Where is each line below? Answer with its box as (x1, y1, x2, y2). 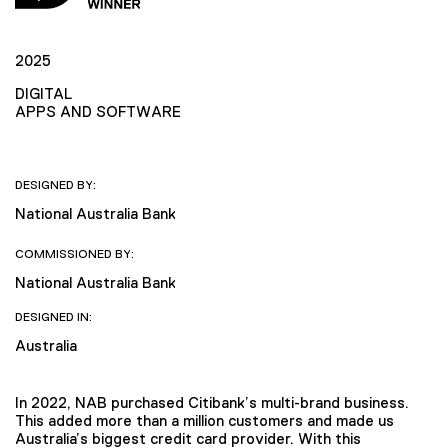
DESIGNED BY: (15, 177, 96, 192)
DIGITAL (15, 84, 72, 102)
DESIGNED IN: (15, 310, 92, 325)
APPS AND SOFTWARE (15, 102, 181, 120)
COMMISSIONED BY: (15, 246, 134, 261)
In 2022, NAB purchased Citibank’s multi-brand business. (15, 394, 409, 412)
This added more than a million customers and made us (15, 412, 394, 430)
